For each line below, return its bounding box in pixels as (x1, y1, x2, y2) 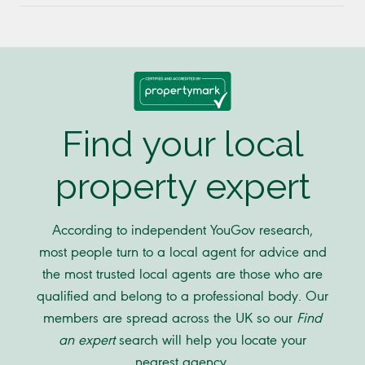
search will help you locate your (115, 331, 306, 348)
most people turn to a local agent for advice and (38, 243, 327, 260)
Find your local (61, 123, 304, 165)
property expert (55, 165, 310, 208)
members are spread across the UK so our (43, 309, 297, 326)
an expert (59, 331, 115, 348)
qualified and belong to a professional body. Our (37, 287, 328, 304)
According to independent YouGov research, (52, 221, 313, 238)
